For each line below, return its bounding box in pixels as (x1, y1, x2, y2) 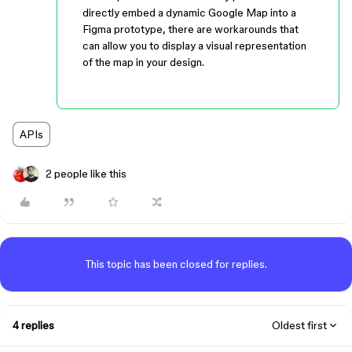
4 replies (13, 319, 54, 332)
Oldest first (272, 319, 327, 332)
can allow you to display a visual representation (82, 39, 306, 52)
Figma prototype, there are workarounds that (82, 23, 299, 35)
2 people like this (46, 167, 126, 180)
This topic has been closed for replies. (85, 258, 267, 270)
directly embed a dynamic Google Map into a (82, 6, 296, 19)
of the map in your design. (82, 56, 204, 68)
